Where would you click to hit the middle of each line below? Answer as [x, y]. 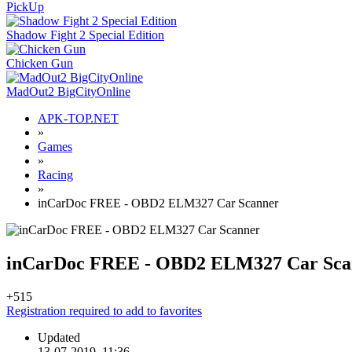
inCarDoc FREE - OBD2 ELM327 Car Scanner [158, 203]
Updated [59, 337]
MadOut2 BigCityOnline [68, 92]
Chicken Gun [40, 63]
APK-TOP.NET [78, 118]
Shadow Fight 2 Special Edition [85, 35]
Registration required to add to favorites [104, 310]
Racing [55, 175]
